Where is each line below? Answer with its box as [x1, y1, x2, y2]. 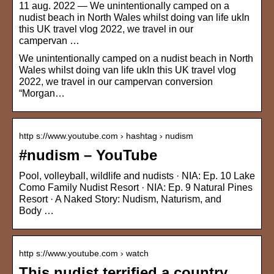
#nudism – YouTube [19, 147, 157, 164]
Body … [19, 206, 54, 217]
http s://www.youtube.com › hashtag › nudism [19, 131, 193, 141]
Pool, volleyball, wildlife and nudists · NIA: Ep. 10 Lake [19, 171, 255, 182]
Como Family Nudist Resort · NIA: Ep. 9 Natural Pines [19, 182, 253, 193]
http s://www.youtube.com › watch [19, 248, 149, 259]
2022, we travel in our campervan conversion [19, 76, 213, 87]
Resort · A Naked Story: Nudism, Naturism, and [19, 194, 221, 205]
